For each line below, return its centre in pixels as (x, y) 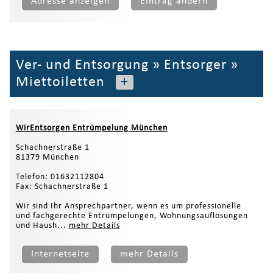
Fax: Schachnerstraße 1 (62, 186)
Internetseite (60, 254)
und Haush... (42, 225)
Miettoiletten (60, 82)
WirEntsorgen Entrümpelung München (91, 128)
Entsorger (195, 65)
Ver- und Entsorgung (82, 65)
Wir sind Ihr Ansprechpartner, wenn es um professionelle (128, 206)
